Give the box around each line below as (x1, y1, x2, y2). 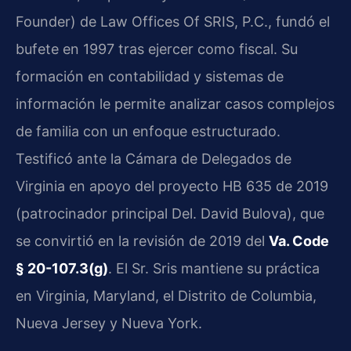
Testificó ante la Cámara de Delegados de (16, 150, 291, 168)
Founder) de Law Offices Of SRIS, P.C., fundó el (16, 13, 330, 31)
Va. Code (269, 233, 329, 250)
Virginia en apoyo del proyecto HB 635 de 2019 (16, 178, 328, 195)
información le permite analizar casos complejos (16, 96, 335, 113)
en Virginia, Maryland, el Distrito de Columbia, (16, 288, 317, 305)
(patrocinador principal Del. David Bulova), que (16, 205, 324, 223)
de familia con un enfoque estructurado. (16, 123, 280, 140)
